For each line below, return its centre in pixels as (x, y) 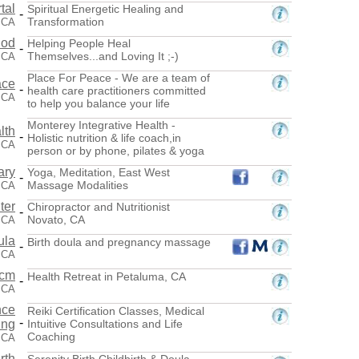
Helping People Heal (79, 43)
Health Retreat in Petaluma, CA (107, 276)
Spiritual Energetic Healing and (105, 8)
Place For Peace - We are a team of (119, 77)
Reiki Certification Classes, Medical (116, 311)
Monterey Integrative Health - (101, 125)
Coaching (51, 336)
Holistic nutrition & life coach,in (104, 137)
